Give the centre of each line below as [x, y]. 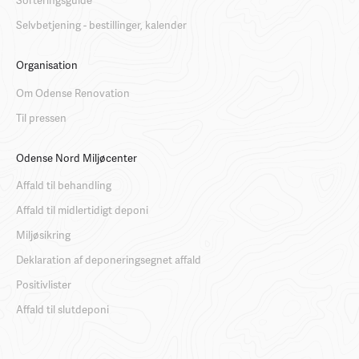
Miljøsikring [43, 235]
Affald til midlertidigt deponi [82, 210]
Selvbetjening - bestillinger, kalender [101, 24]
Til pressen [41, 117]
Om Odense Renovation [73, 93]
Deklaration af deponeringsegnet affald [109, 260]
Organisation [47, 65]
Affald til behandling [64, 186]
